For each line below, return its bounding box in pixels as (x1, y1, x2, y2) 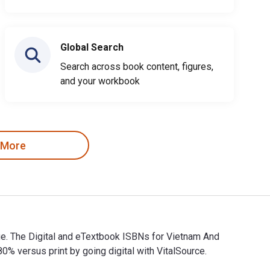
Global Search (60, 42, 124, 53)
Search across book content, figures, (60, 61, 213, 72)
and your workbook (60, 75, 140, 87)
